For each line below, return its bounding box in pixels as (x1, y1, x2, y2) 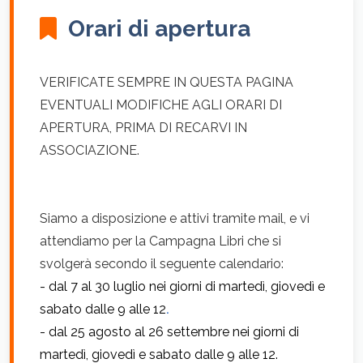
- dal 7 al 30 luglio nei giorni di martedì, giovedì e (40, 279, 325, 294)
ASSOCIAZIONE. (40, 143, 139, 158)
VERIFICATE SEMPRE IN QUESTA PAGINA (40, 75, 293, 90)
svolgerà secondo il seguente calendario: (40, 256, 284, 271)
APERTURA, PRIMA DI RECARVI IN (40, 120, 247, 135)
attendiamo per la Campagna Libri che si (40, 233, 281, 249)
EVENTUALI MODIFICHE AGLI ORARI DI (40, 97, 282, 113)
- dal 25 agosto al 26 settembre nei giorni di (40, 324, 299, 340)
